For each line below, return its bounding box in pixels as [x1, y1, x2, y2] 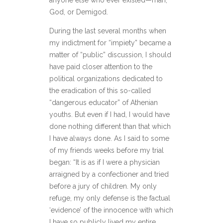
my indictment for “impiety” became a [49, 39, 171, 47]
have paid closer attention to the [49, 63, 152, 71]
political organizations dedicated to [49, 75, 163, 83]
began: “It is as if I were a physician [49, 158, 160, 167]
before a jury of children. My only [49, 182, 157, 191]
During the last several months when [49, 27, 166, 35]
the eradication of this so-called [49, 87, 151, 95]
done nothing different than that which [49, 122, 171, 131]
